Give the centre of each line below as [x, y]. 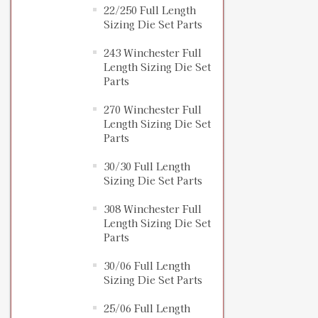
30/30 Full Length [147, 166]
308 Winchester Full [153, 209]
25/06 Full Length [147, 308]
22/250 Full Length [150, 10]
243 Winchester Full [153, 53]
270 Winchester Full [153, 110]
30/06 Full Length [147, 266]
